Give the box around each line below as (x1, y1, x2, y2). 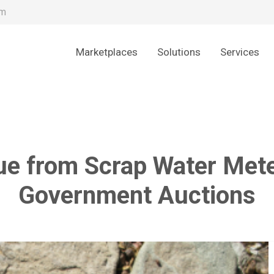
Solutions (157, 46, 201, 58)
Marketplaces (76, 46, 138, 58)
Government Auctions (18, 180, 256, 210)
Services (220, 46, 260, 58)
